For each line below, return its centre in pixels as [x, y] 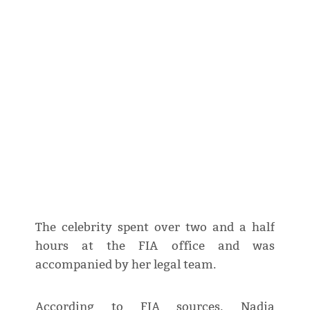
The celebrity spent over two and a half [155, 228]
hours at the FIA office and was [155, 246]
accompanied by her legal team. [125, 265]
